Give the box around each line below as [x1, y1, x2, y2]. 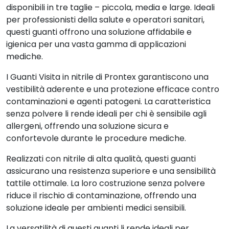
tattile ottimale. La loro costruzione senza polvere [6, 177, 205, 189]
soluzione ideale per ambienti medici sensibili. [6, 202, 186, 214]
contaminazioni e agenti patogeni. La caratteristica [6, 96, 211, 107]
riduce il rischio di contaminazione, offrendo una [6, 190, 196, 201]
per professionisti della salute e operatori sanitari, [6, 14, 204, 26]
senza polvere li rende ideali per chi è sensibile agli [6, 108, 207, 120]
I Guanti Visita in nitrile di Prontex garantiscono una [6, 71, 209, 83]
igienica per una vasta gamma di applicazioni [6, 38, 186, 50]
